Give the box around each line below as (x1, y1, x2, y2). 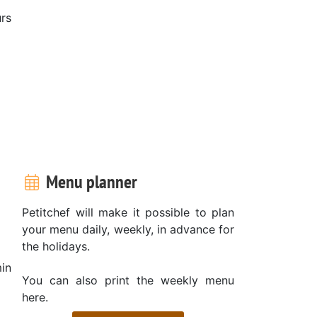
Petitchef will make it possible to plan (22, 204, 234, 219)
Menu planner (42, 169, 137, 193)
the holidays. (22, 238, 90, 253)
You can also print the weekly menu (22, 272, 234, 287)
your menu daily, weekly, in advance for (22, 221, 234, 236)
